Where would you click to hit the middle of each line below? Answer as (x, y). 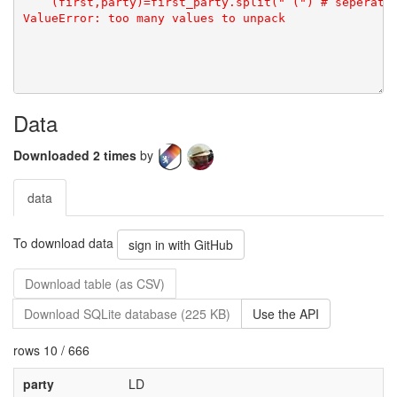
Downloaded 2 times (77, 155)
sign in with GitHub (181, 245)
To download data (65, 242)
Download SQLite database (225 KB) (127, 314)
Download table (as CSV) (95, 284)
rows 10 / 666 (51, 350)
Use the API (286, 314)
